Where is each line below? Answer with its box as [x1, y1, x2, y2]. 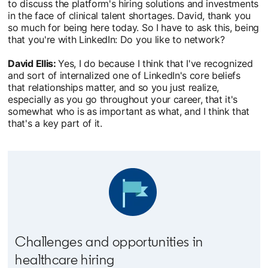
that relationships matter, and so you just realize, [8, 81, 220, 93]
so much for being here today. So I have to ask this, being [8, 21, 259, 33]
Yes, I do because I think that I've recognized [58, 57, 253, 69]
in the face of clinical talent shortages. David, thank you [8, 9, 251, 22]
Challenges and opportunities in [15, 232, 203, 250]
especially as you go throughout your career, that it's [8, 93, 238, 105]
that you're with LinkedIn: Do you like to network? [8, 33, 225, 45]
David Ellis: [8, 57, 59, 69]
